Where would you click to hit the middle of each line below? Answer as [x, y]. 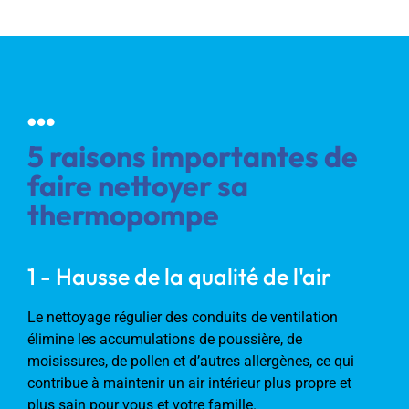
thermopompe [123, 214]
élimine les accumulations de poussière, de [165, 339]
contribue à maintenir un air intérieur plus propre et [189, 383]
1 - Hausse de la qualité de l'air [179, 276]
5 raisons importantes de [193, 156]
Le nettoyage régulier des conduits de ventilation [183, 317]
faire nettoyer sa [138, 185]
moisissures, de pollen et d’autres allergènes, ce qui [191, 361]
